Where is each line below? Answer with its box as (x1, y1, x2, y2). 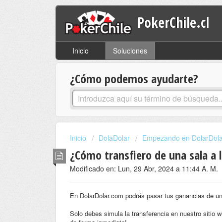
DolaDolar (99, 133, 130, 143)
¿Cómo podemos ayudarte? (70, 70, 198, 87)
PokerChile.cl (137, 12, 210, 32)
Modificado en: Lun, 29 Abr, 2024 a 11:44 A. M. (70, 163, 218, 173)
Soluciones (113, 46, 147, 56)
